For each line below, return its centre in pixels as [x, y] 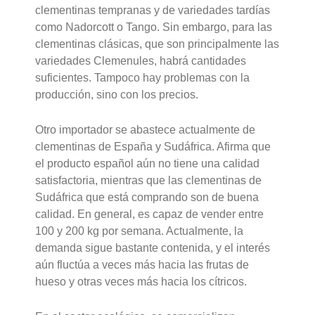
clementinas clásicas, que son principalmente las [157, 44]
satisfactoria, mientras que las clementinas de [149, 180]
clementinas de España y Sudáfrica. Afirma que [153, 146]
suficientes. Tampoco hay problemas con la [143, 78]
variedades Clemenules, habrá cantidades [141, 61]
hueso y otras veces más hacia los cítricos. [141, 281]
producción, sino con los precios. [117, 95]
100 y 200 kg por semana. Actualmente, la [140, 231]
